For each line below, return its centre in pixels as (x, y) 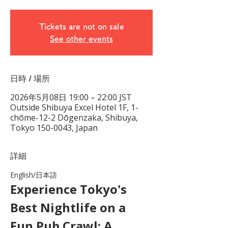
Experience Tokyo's (70, 189)
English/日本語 (37, 175)
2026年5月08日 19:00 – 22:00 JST (71, 97)
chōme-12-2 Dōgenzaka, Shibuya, (74, 118)
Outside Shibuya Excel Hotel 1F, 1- (74, 107)
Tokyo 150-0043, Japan (54, 128)
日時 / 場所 (30, 79)
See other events (81, 39)
